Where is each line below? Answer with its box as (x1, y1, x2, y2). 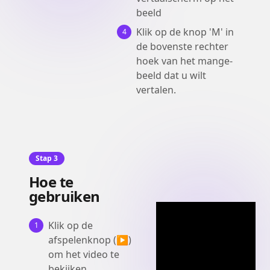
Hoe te (29, 172, 74, 192)
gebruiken (29, 186, 100, 206)
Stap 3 (36, 153, 58, 163)
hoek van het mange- (136, 54, 233, 67)
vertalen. (136, 83, 177, 96)
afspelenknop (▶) (48, 233, 131, 246)
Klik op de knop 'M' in (136, 25, 234, 39)
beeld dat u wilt (136, 69, 207, 82)
